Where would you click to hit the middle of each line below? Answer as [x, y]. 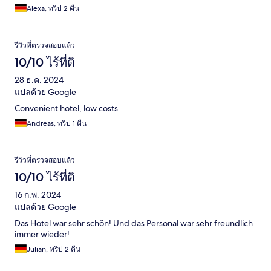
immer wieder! [42, 234]
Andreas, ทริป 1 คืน [57, 124]
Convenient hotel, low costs [66, 109]
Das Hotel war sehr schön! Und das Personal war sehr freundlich [134, 224]
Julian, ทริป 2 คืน [54, 250]
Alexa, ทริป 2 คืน [53, 9]
